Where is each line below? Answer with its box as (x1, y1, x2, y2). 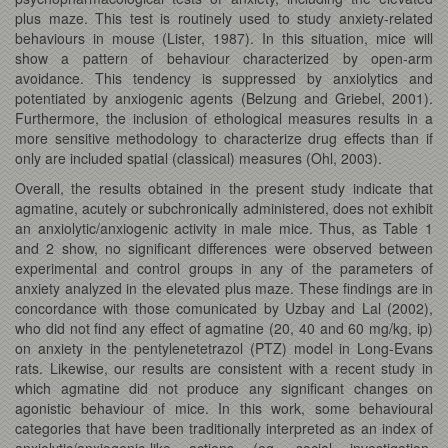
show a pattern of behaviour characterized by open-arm (15, 47, 433, 68)
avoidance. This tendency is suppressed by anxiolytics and (15, 67, 433, 88)
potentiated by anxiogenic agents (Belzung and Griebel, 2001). (15, 87, 433, 108)
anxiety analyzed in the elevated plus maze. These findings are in (15, 277, 433, 298)
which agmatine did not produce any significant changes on (15, 377, 433, 398)
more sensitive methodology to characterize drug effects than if (15, 127, 433, 148)
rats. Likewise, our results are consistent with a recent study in (15, 357, 433, 378)
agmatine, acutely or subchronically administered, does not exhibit (15, 197, 433, 218)
